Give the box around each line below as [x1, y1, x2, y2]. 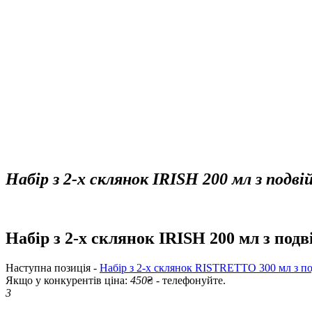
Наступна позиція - [6, 261, 100, 274]
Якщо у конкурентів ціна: [6, 274, 130, 286]
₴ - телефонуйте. [147, 274, 226, 286]
